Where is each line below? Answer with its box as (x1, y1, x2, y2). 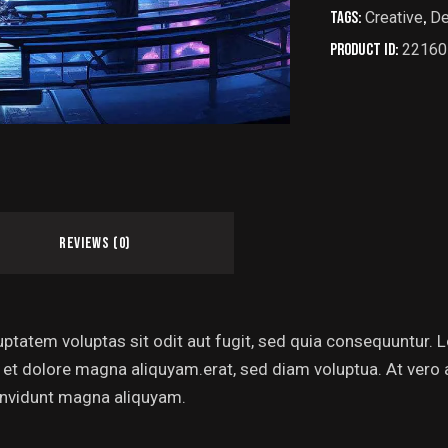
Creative (365, 7, 423, 27)
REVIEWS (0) (59, 233, 131, 253)
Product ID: (330, 39, 402, 60)
